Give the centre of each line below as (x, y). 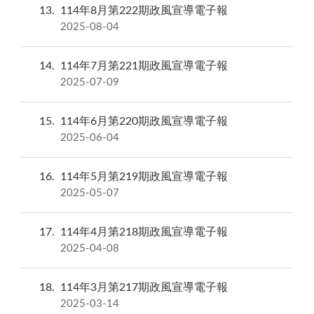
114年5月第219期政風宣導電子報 (144, 177)
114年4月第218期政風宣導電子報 (144, 232)
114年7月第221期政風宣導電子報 (144, 66)
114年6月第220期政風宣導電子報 (144, 122)
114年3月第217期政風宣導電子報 (144, 288)
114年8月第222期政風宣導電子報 (144, 11)
